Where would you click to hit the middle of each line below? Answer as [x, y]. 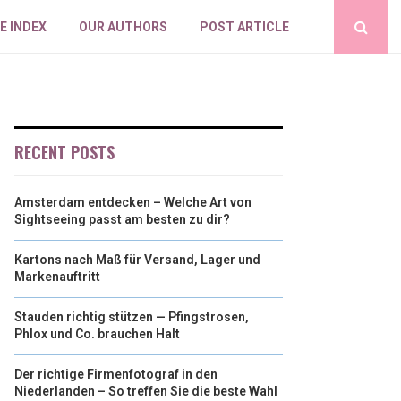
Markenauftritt [57, 277]
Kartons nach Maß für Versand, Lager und [137, 260]
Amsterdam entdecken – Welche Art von [133, 202]
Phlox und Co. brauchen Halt [97, 334]
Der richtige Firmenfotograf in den [116, 374]
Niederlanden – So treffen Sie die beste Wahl [146, 391]
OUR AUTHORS [124, 27]
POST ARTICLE [245, 27]
